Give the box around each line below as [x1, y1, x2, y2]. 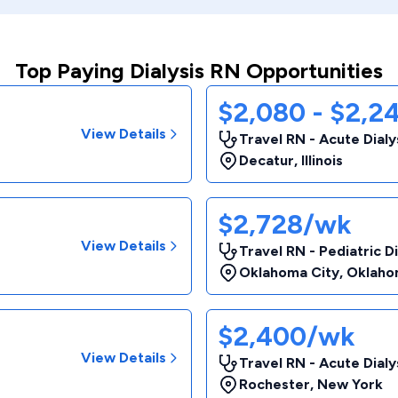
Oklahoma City [239, 264, 339, 281]
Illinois [301, 152, 343, 169]
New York [317, 376, 383, 393]
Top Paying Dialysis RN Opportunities [15, 58, 383, 84]
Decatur [239, 152, 294, 169]
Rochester [239, 376, 310, 393]
